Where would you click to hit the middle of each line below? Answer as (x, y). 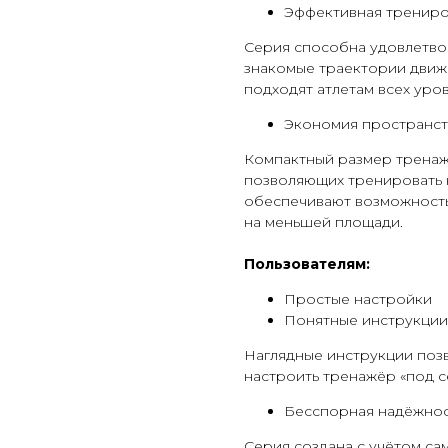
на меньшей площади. (323, 222)
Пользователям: (307, 264)
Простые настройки (358, 299)
